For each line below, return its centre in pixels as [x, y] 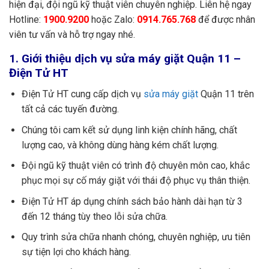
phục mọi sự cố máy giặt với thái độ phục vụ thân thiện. [136, 181]
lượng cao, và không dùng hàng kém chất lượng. [120, 145]
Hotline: [26, 20]
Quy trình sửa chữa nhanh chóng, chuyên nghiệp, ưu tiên [136, 237]
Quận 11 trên [226, 94]
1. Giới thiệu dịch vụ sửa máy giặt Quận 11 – [125, 59]
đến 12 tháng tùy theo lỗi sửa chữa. [94, 216]
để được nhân [225, 20]
